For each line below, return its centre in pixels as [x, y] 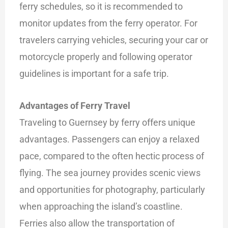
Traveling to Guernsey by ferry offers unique [108, 122]
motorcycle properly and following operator [106, 57]
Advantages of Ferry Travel [75, 105]
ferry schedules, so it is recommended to [101, 7]
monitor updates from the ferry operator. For [109, 23]
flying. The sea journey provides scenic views [110, 173]
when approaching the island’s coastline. [101, 206]
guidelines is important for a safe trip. [94, 74]
